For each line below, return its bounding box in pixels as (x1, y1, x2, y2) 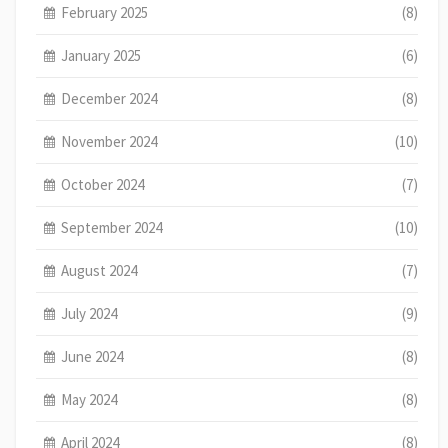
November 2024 (61, 131, 158, 151)
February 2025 (61, 2, 149, 22)
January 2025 (61, 45, 142, 65)
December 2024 (61, 88, 158, 108)
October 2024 (61, 174, 145, 194)
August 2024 (61, 260, 138, 280)
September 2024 (61, 217, 163, 237)
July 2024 (61, 303, 118, 323)
